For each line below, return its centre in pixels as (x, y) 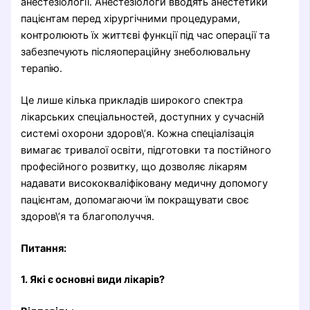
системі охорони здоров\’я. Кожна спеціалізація (138, 133)
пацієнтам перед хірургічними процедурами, (131, 18)
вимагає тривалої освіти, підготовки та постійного (146, 150)
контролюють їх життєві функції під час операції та (146, 35)
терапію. (42, 68)
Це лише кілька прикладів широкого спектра (132, 100)
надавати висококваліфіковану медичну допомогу (145, 183)
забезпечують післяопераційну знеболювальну (136, 52)
